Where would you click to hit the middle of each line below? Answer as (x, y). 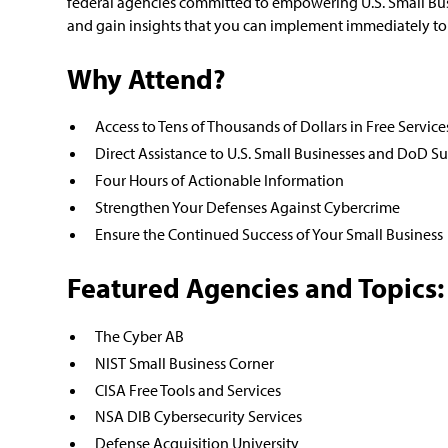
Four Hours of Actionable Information (219, 180)
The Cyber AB (139, 335)
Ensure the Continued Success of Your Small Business (268, 234)
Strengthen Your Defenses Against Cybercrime (247, 207)
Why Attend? (146, 78)
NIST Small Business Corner (184, 362)
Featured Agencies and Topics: (256, 287)
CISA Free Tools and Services (187, 389)
